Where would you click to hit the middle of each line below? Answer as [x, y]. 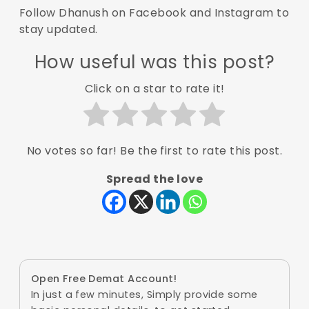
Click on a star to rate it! [154, 88]
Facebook [159, 13]
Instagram [246, 13]
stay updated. [58, 30]
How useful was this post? [154, 62]
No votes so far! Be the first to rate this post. [154, 151]
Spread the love [154, 179]
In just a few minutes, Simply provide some [144, 295]
